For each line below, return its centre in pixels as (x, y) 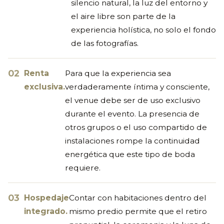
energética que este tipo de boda (130, 154)
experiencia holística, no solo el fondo (143, 29)
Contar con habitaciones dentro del (138, 197)
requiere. (83, 167)
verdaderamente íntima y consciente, (137, 86)
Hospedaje (46, 197)
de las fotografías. (105, 43)
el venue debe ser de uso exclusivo (133, 100)
